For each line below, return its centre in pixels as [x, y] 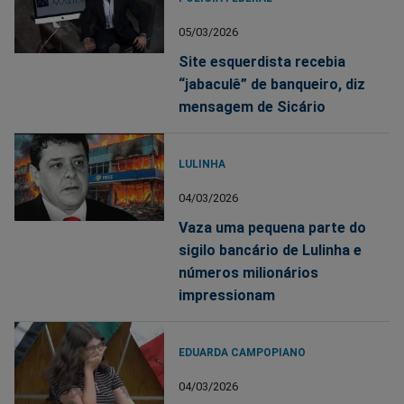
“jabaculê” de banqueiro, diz [272, 85]
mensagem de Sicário [252, 107]
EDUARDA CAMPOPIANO [243, 353]
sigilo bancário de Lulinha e [271, 251]
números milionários [249, 273]
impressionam [227, 296]
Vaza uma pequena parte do [273, 228]
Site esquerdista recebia [262, 62]
